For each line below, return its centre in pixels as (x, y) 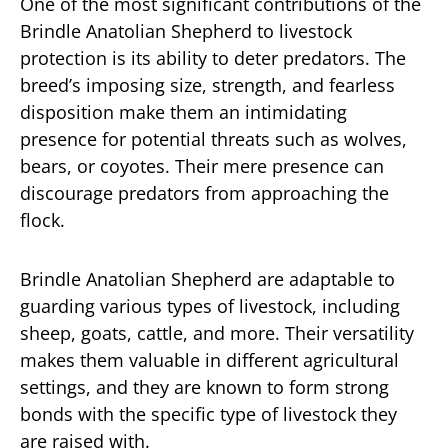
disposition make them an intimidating (183, 112)
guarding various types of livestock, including (210, 306)
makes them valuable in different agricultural (209, 360)
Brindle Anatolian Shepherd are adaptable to (207, 279)
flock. (42, 220)
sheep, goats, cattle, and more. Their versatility (217, 333)
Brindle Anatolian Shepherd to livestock (186, 31)
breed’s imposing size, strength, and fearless (207, 85)
